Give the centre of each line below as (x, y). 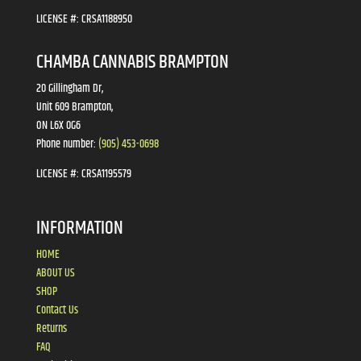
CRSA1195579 (106, 174)
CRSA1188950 (106, 19)
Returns (51, 328)
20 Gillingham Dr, (69, 88)
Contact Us (57, 310)
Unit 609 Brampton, (74, 107)
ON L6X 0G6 (58, 125)
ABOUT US (55, 273)
